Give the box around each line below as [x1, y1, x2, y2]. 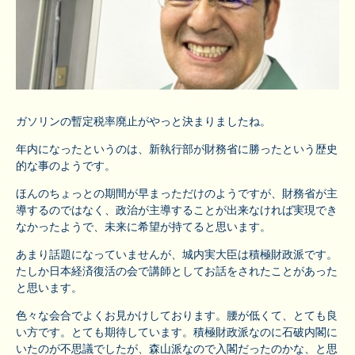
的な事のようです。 [16, 158, 116, 172]
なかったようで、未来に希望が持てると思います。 [16, 219, 271, 233]
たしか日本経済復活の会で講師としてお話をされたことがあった [16, 264, 338, 277]
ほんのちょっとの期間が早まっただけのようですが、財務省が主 [16, 186, 338, 200]
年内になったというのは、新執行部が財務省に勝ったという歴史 [16, 142, 338, 155]
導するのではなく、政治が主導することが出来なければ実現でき [16, 203, 338, 216]
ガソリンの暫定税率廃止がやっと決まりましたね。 [16, 114, 271, 128]
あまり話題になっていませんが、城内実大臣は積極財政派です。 [16, 247, 338, 261]
